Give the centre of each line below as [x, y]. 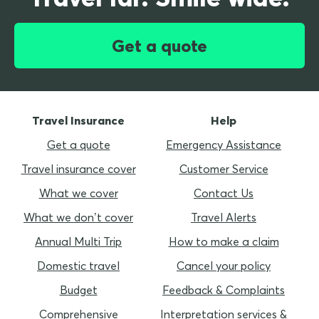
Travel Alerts [224, 217]
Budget [78, 289]
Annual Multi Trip [78, 241]
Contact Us [224, 193]
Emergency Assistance [224, 144]
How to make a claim [224, 241]
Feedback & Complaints [224, 289]
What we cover [78, 193]
